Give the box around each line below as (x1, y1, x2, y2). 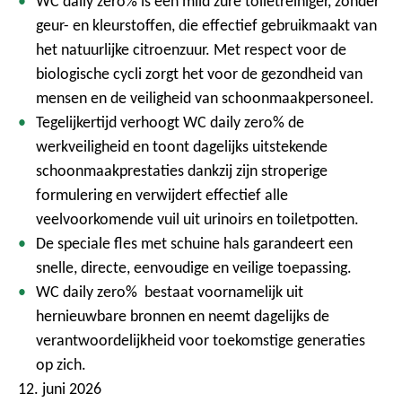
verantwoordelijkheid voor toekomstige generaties (36, 330, 365, 350)
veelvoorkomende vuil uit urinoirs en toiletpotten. (36, 209, 359, 229)
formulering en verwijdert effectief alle (36, 185, 288, 205)
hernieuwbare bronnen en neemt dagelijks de (36, 306, 329, 326)
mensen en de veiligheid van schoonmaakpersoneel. (36, 88, 374, 108)
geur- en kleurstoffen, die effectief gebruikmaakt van (36, 15, 377, 35)
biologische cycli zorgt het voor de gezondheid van (36, 64, 363, 83)
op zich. (36, 354, 86, 374)
